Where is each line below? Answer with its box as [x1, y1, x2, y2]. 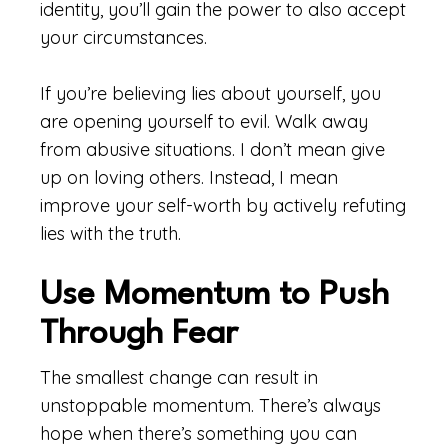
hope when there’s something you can [40, 422, 357, 445]
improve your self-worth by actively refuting [40, 194, 406, 217]
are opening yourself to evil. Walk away [40, 110, 368, 133]
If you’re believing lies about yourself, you [40, 82, 381, 105]
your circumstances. [40, 26, 207, 49]
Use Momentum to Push [40, 279, 389, 312]
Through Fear [40, 318, 238, 351]
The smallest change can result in [40, 366, 318, 389]
